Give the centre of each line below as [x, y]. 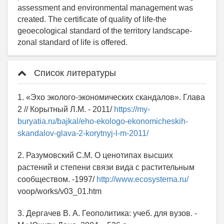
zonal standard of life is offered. [72, 42]
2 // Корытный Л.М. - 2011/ [66, 109]
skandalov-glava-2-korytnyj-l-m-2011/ [83, 133]
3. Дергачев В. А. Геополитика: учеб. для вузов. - [107, 213]
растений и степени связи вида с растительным [106, 167]
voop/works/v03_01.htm [59, 191]
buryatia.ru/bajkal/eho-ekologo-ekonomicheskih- [103, 121]
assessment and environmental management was [105, 7]
